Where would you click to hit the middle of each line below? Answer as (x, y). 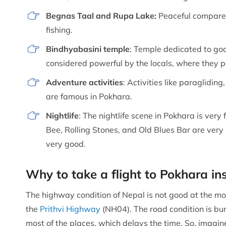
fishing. (59, 30)
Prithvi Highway (70, 209)
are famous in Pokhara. (89, 96)
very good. (66, 144)
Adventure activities (84, 82)
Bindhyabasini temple (88, 49)
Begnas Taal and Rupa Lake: (101, 15)
